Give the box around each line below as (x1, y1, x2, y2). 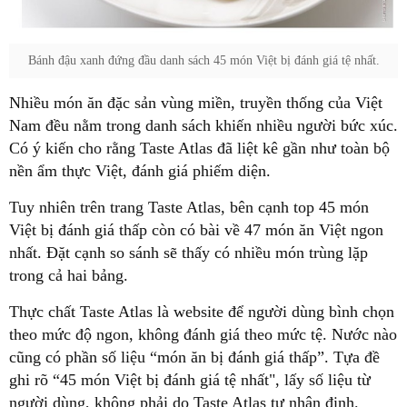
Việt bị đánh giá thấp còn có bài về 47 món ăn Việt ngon (9, 220, 383, 239)
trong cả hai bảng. (9, 265, 128, 284)
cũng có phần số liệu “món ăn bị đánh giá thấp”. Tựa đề (9, 347, 380, 366)
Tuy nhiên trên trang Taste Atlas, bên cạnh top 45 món (9, 197, 369, 216)
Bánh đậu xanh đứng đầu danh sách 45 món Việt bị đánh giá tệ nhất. (27, 53, 380, 67)
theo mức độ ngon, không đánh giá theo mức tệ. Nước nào (9, 324, 397, 343)
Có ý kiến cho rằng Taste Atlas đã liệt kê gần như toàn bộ (9, 138, 390, 157)
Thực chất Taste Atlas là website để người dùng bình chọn (9, 302, 394, 321)
